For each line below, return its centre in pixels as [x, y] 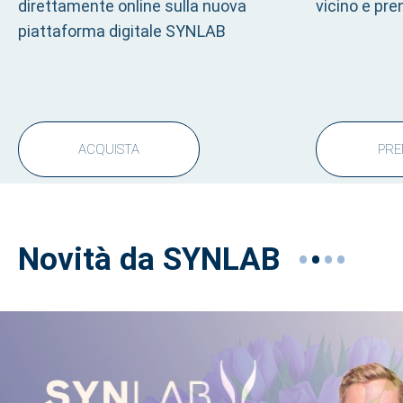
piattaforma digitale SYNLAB [122, 31]
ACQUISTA [109, 150]
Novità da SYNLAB [149, 259]
